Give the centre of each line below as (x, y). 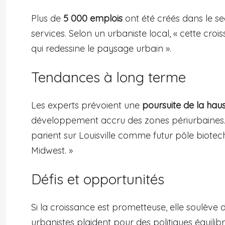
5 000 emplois (93, 19)
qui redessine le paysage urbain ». (101, 49)
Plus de (47, 19)
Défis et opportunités (98, 179)
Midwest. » (52, 151)
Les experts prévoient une (87, 105)
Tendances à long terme (108, 77)
